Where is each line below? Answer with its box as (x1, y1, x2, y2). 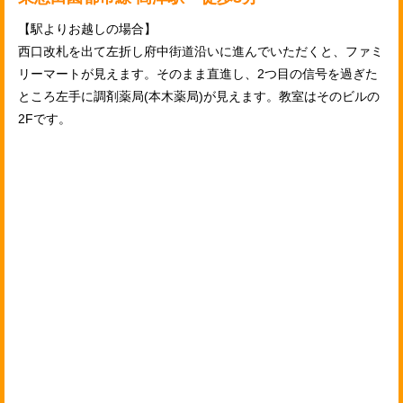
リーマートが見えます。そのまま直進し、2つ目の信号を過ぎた (18, 66, 378, 81)
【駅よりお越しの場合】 (18, 21, 157, 36)
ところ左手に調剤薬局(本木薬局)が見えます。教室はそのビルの (18, 88, 380, 103)
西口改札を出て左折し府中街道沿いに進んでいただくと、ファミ (18, 43, 383, 58)
